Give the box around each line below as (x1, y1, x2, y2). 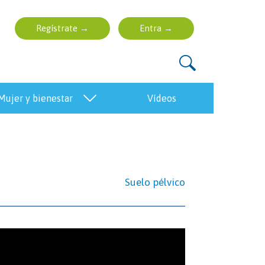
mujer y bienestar (6, 93, 73, 104)
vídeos (153, 93, 177, 104)
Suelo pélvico (125, 176, 185, 188)
